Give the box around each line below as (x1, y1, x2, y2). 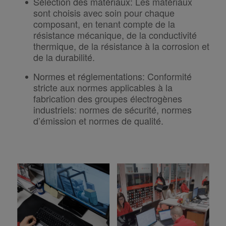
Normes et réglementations (33, 69, 142, 83)
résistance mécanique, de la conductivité (33, 28, 197, 41)
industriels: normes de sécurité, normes (33, 102, 192, 116)
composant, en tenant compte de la (33, 17, 175, 30)
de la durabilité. (33, 50, 95, 64)
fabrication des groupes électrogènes (33, 91, 182, 105)
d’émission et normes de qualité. (33, 114, 163, 127)
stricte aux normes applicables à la (33, 80, 173, 94)
